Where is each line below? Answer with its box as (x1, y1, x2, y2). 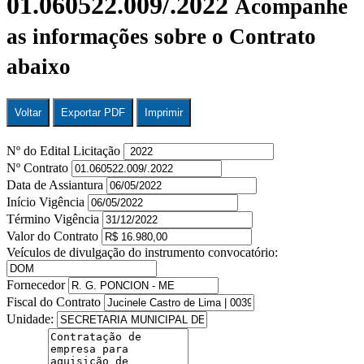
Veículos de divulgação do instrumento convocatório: (6, 245, 278, 259)
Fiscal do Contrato (6, 294, 104, 309)
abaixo (6, 54, 71, 80)
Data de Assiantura (6, 177, 106, 192)
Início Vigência (6, 194, 88, 209)
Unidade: (6, 311, 57, 326)
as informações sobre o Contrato (6, 24, 316, 50)
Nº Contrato (6, 160, 71, 175)
